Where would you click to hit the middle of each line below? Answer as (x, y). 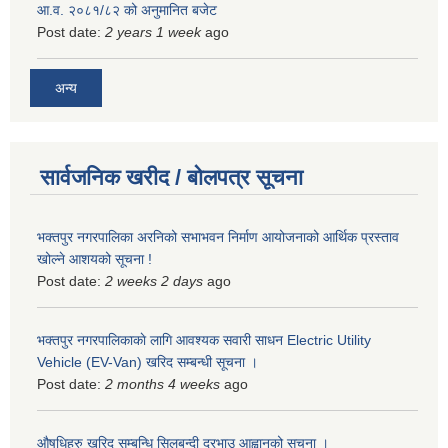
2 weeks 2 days (154, 281)
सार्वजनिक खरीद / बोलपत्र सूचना (171, 178)
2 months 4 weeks (162, 384)
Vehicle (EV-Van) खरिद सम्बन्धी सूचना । (147, 362)
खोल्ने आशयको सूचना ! (94, 259)
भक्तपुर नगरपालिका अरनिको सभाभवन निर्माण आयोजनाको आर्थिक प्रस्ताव (218, 237)
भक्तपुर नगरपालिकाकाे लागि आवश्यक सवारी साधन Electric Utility (204, 340)
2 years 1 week (153, 31)
